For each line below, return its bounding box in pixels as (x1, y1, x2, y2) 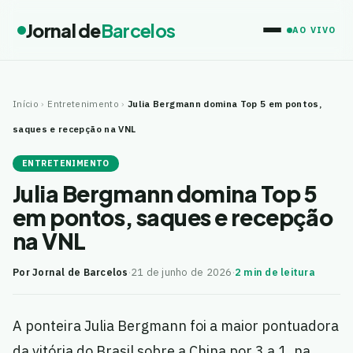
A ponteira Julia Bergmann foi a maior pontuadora (13, 317, 339, 335)
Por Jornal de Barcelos (13, 266, 128, 278)
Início (13, 98, 39, 110)
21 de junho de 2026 (130, 266, 232, 278)
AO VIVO (292, 24, 336, 35)
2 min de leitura (234, 266, 315, 278)
